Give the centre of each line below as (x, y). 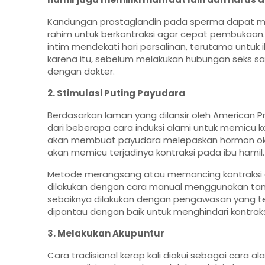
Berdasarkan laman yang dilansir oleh (130, 115)
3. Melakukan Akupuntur (106, 234)
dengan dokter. (81, 72)
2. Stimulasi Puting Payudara (116, 93)
